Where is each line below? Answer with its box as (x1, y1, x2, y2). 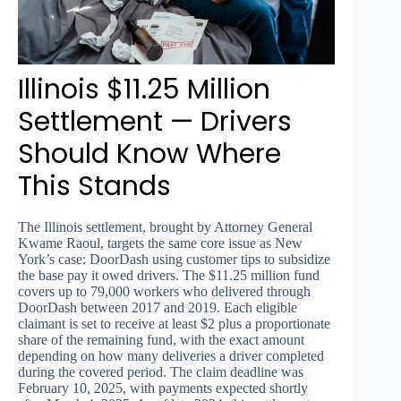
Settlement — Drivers (18, 102, 292, 141)
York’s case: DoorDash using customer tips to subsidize (18, 251, 330, 267)
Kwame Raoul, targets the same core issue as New (18, 235, 303, 251)
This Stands (18, 166, 171, 205)
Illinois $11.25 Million (18, 70, 270, 108)
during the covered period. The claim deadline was (18, 363, 303, 380)
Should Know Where (18, 134, 281, 173)
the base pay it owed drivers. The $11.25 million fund (18, 267, 320, 283)
